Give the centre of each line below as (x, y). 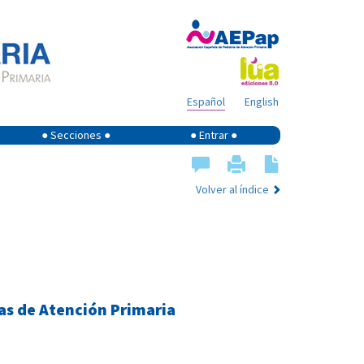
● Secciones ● (76, 135)
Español (206, 102)
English (262, 102)
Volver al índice (232, 189)
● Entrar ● (213, 135)
